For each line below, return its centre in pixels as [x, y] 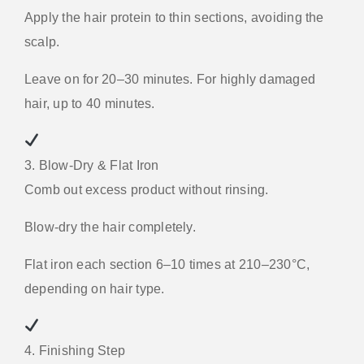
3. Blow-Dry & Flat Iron [92, 165]
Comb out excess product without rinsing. [147, 189]
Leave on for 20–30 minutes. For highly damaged [170, 79]
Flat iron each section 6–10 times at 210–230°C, [167, 264]
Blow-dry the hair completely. [110, 227]
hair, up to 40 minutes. [90, 103]
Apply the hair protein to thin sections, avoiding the [174, 17]
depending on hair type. [95, 288]
